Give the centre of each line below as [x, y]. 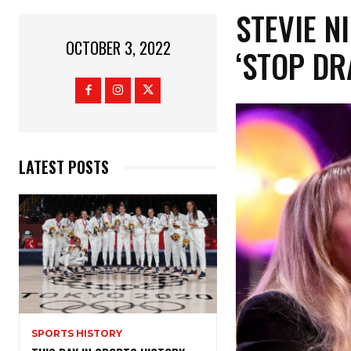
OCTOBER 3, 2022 [118, 48]
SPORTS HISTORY [77, 334]
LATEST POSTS [64, 167]
